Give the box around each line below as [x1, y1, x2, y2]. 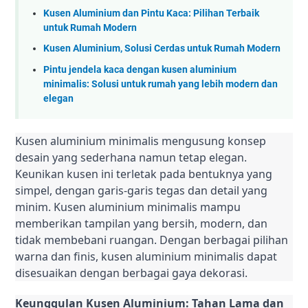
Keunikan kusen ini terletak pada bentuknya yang [15, 166, 272, 181]
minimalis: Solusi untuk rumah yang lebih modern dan [43, 78, 278, 90]
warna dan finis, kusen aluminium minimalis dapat [15, 248, 277, 264]
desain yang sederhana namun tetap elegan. [15, 149, 247, 165]
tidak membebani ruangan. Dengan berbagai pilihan [15, 232, 288, 247]
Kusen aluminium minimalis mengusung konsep [15, 133, 266, 148]
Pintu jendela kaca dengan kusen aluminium [43, 63, 236, 76]
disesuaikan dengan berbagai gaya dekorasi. [15, 265, 247, 280]
